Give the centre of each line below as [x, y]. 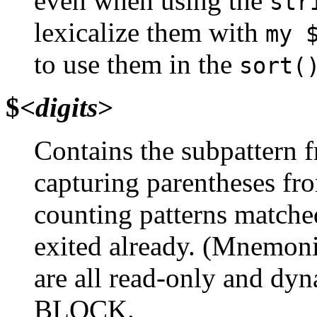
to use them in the [137, 64]
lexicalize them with [150, 32]
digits [67, 107]
